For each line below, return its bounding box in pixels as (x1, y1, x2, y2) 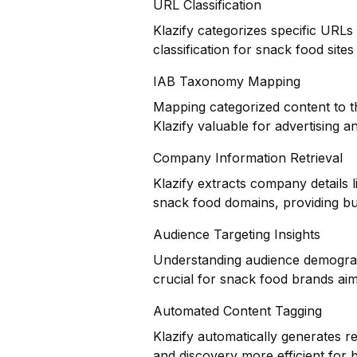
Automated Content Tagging (153, 303, 322, 319)
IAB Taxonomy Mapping (153, 73, 300, 89)
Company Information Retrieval (153, 150, 343, 166)
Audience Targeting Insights (153, 226, 320, 242)
